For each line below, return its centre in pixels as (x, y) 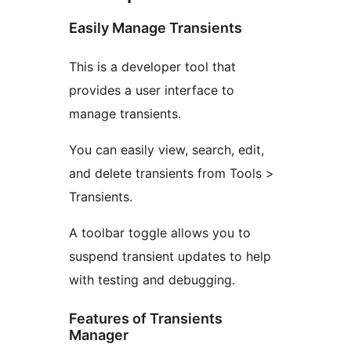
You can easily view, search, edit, (166, 150)
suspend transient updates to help (170, 257)
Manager (99, 335)
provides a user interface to (152, 90)
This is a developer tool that (152, 67)
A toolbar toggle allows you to (160, 233)
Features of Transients (146, 319)
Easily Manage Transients (156, 28)
